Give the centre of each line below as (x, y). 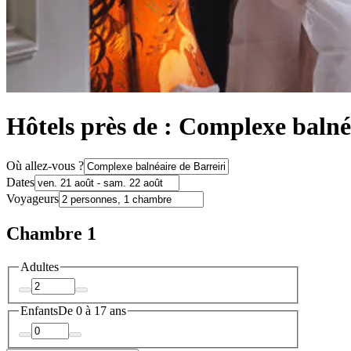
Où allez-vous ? (45, 165)
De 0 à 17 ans (92, 311)
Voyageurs (33, 198)
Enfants (39, 311)
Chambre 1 (51, 233)
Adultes (40, 266)
